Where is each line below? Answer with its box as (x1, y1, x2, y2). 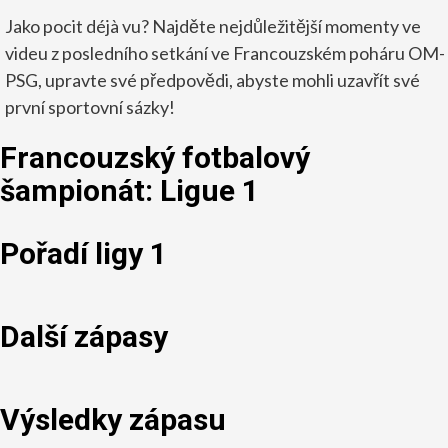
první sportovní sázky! (5, 95, 175, 118)
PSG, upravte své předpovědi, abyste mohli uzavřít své (5, 68, 420, 91)
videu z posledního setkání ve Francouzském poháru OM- (5, 41, 445, 64)
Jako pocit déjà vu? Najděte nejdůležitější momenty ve (5, 14, 421, 37)
